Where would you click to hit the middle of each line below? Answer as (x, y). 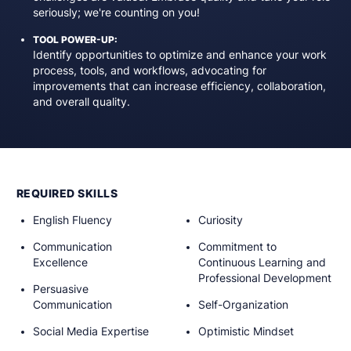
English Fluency (72, 221)
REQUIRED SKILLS (67, 194)
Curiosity (220, 221)
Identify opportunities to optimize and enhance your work (179, 55)
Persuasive (60, 289)
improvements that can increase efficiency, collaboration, (179, 87)
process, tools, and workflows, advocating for (149, 71)
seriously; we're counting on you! (116, 13)
